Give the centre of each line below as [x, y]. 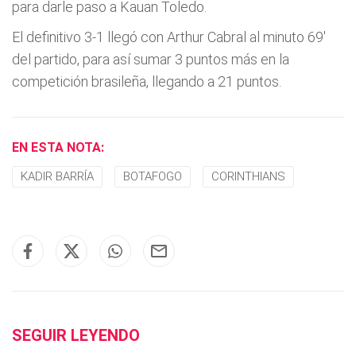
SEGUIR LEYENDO [76, 335]
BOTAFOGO [153, 176]
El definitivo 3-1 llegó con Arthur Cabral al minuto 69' [169, 37]
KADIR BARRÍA [57, 176]
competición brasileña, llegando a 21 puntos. [147, 81]
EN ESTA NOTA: [58, 147]
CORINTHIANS [248, 176]
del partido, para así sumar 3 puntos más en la [151, 59]
